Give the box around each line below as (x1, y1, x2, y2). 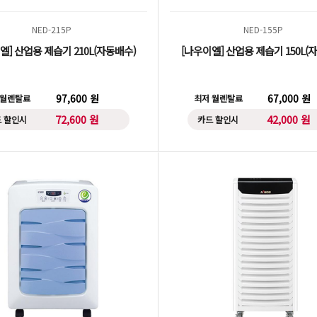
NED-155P (243, 23, 286, 35)
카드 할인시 (197, 113, 239, 125)
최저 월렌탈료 (193, 92, 243, 104)
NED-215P (31, 23, 74, 35)
